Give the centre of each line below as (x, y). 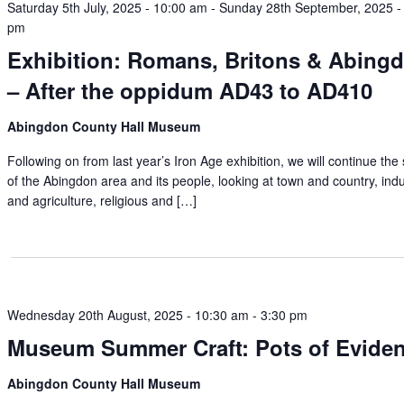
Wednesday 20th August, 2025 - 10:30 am (129, 315)
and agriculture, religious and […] (102, 200)
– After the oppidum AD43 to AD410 (190, 90)
